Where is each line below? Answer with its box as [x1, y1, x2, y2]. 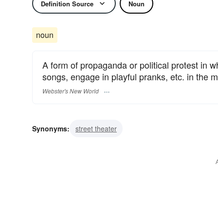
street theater [75, 124, 117, 134]
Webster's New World [42, 87, 99, 95]
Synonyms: [32, 124, 70, 134]
